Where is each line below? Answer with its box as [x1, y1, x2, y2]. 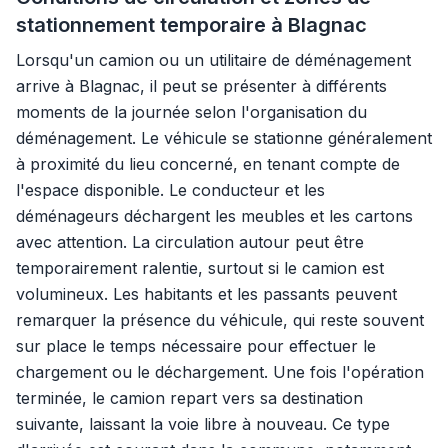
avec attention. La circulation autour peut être [16, 232, 364, 252]
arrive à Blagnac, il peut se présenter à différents [16, 76, 387, 96]
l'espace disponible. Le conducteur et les [16, 180, 325, 200]
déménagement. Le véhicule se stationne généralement [16, 128, 432, 148]
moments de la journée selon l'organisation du [16, 102, 367, 122]
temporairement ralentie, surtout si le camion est [16, 258, 384, 278]
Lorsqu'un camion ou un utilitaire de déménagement [16, 50, 411, 70]
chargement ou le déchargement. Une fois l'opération [16, 362, 424, 382]
